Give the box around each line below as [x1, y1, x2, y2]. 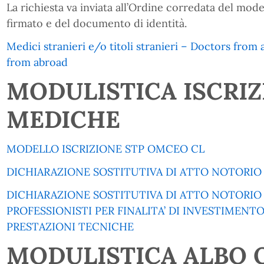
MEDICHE [6, 104, 120, 134]
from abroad [6, 55, 68, 69]
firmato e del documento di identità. [6, 16, 187, 30]
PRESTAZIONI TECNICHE [6, 220, 134, 233]
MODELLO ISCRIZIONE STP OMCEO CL [6, 142, 204, 156]
